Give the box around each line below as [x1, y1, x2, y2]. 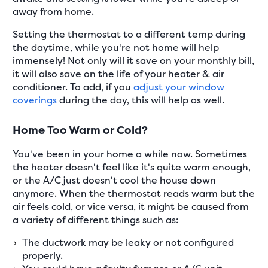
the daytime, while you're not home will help [13, 40, 220, 54]
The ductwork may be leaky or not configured [22, 236, 234, 249]
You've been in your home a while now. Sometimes [13, 147, 248, 161]
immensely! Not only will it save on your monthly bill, [13, 53, 255, 67]
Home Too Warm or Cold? [13, 123, 148, 138]
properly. [22, 249, 63, 263]
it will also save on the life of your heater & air [13, 66, 225, 80]
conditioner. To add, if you [13, 80, 134, 93]
